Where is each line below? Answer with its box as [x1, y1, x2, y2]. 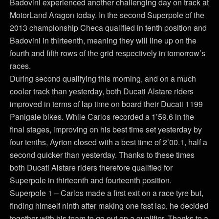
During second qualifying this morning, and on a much [10, 73, 196, 84]
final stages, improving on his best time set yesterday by [10, 124, 202, 135]
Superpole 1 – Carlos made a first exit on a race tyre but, [10, 187, 203, 198]
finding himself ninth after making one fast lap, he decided [10, 200, 208, 211]
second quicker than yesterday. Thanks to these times [10, 149, 195, 160]
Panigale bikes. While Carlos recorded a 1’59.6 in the [10, 111, 194, 122]
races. [10, 60, 31, 71]
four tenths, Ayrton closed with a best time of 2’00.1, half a [10, 136, 207, 148]
